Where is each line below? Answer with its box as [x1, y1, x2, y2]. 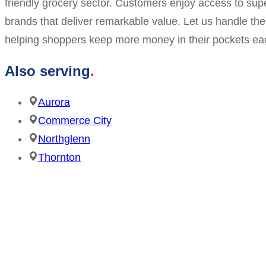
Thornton [38, 151, 81, 164]
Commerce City [38, 115, 112, 127]
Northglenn [38, 133, 90, 145]
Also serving [5, 63, 90, 80]
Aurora [38, 96, 70, 109]
